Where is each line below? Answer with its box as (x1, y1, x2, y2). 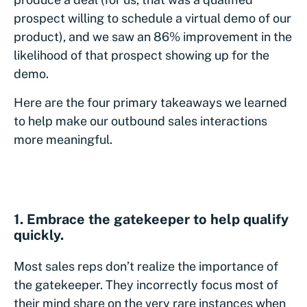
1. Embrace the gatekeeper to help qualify (14, 210, 288, 228)
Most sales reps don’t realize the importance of (14, 258, 278, 273)
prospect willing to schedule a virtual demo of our (14, 10, 291, 25)
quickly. (14, 226, 64, 243)
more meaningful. (14, 132, 112, 147)
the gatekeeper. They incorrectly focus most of (14, 277, 278, 292)
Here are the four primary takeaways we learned (14, 95, 287, 110)
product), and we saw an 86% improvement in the (14, 29, 292, 44)
